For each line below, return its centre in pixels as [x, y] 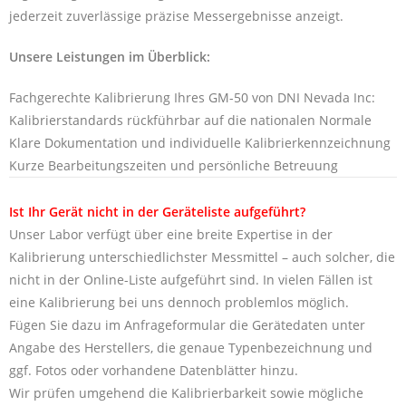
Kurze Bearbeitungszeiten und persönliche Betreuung [174, 165]
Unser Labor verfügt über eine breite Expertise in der [171, 234]
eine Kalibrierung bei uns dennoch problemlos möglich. [179, 302]
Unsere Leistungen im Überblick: [110, 56]
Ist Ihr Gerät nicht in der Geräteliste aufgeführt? [157, 211]
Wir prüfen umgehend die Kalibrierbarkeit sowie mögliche [186, 392]
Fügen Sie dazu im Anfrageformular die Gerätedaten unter [187, 324]
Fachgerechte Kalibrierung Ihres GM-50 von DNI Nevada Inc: [192, 97]
